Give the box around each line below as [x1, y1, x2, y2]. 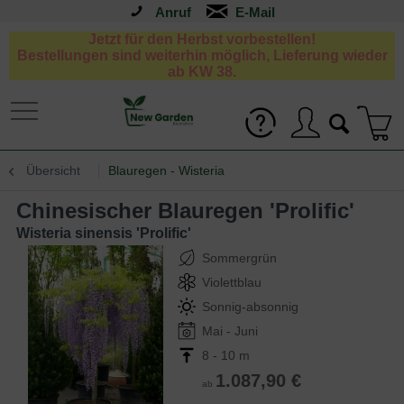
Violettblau [202, 275, 262, 289]
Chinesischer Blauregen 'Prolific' [32, 198, 354, 223]
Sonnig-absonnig [202, 299, 298, 314]
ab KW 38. [168, 64, 236, 79]
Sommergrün [202, 251, 277, 265]
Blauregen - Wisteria [108, 163, 225, 178]
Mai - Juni [202, 324, 258, 338]
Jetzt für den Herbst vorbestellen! [88, 32, 316, 47]
